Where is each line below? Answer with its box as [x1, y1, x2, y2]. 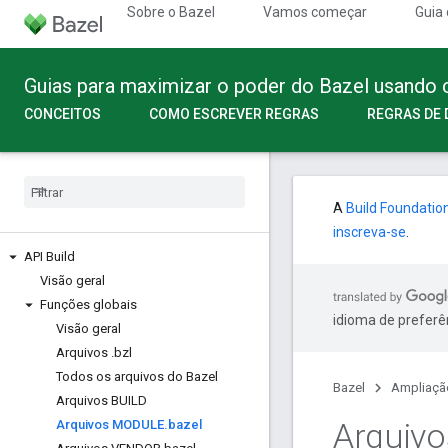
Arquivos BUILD [56, 393, 147, 408]
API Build [24, 249, 75, 264]
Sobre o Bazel [127, 4, 215, 20]
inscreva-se [333, 224, 406, 240]
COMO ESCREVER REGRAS [149, 106, 319, 122]
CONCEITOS [24, 106, 101, 122]
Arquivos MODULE [56, 417, 164, 432]
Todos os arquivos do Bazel [56, 369, 218, 384]
